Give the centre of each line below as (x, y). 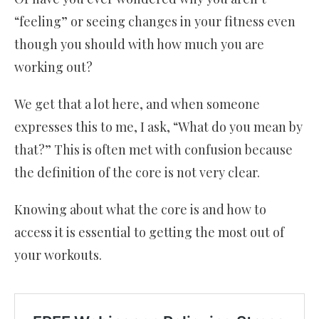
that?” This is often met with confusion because (153, 150)
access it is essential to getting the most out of (149, 232)
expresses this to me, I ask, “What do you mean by (158, 127)
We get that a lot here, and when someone (137, 104)
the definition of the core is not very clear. (138, 173)
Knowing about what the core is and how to (140, 210)
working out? (55, 67)
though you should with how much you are (139, 45)
